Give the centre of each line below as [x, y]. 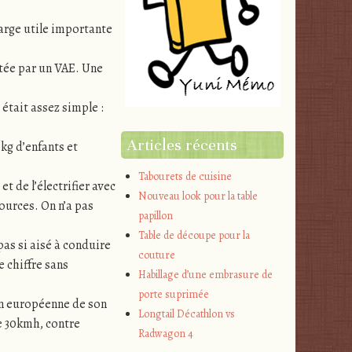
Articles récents [182, 145]
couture [157, 255]
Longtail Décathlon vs [187, 313]
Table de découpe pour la [194, 235]
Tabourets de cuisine [185, 176]
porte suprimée [174, 294]
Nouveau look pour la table [198, 196]
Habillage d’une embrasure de [206, 274]
